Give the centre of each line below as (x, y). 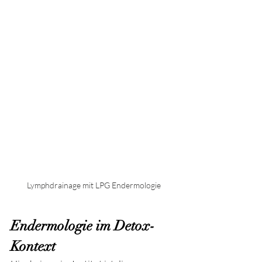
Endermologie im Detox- (83, 226)
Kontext (33, 247)
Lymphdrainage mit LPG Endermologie (94, 185)
